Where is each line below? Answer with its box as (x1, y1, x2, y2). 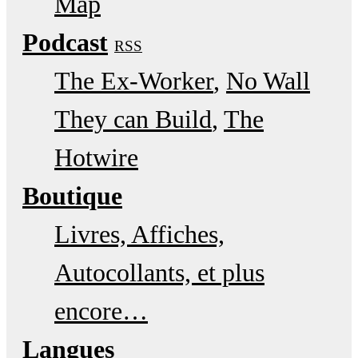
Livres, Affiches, (54, 220, 225, 249)
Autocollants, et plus (54, 258, 265, 288)
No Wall (226, 66, 310, 96)
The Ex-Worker (54, 66, 213, 96)
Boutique (22, 181, 122, 211)
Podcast (22, 28, 108, 58)
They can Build (54, 105, 212, 134)
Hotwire (54, 143, 138, 173)
